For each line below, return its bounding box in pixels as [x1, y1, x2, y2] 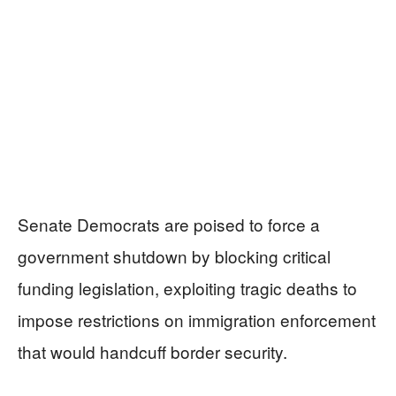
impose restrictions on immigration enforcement [18, 307, 376, 331]
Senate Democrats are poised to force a [18, 211, 320, 236]
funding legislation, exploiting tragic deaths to [18, 275, 357, 300]
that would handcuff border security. [18, 339, 287, 363]
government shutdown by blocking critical [18, 243, 331, 268]
